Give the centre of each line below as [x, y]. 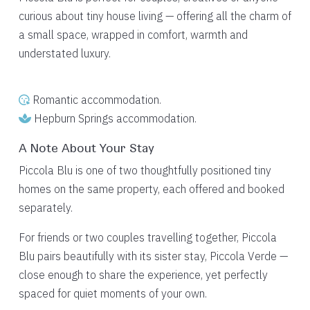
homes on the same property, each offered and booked [151, 189]
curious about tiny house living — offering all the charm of [155, 16]
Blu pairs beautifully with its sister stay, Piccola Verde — [153, 256]
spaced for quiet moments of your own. [112, 293]
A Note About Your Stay [86, 147]
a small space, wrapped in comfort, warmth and [133, 35]
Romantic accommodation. [95, 100]
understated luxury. [64, 53]
